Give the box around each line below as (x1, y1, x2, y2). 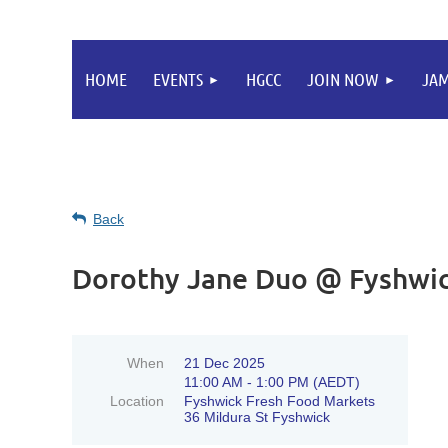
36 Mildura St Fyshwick (184, 409, 330, 425)
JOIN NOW (307, 68, 379, 90)
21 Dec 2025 (184, 355, 265, 371)
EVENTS (153, 68, 203, 90)
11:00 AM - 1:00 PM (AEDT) (184, 374, 360, 390)
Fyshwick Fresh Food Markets (184, 393, 375, 409)
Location (110, 393, 164, 409)
